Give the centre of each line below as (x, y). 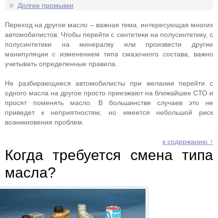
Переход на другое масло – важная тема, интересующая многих (109, 25)
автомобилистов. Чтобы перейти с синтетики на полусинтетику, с (109, 35)
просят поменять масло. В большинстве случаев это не (109, 103)
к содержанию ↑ (188, 142)
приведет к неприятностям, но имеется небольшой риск (109, 112)
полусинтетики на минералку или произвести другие (109, 44)
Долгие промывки (45, 5)
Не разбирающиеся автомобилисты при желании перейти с (109, 83)
